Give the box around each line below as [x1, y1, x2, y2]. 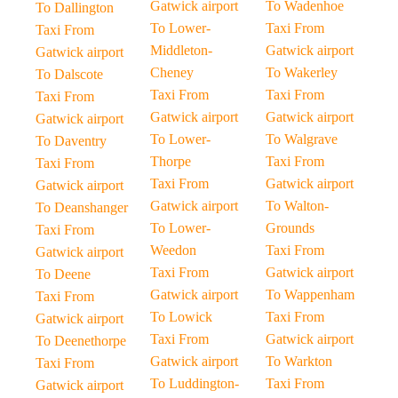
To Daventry [36, 133, 107, 148]
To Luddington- [150, 376, 240, 391]
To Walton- [265, 198, 329, 213]
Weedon [150, 243, 197, 258]
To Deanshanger [36, 200, 128, 215]
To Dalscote [36, 67, 103, 82]
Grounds [265, 220, 314, 235]
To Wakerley [265, 65, 338, 80]
